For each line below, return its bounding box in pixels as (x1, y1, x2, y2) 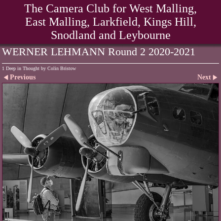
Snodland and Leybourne (50, 29, 171, 41)
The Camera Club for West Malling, (24, 2, 197, 15)
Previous (9, 74, 36, 81)
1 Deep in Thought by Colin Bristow (2, 66, 76, 71)
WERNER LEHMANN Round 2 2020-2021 (2, 46, 195, 58)
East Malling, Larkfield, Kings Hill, (25, 15, 196, 28)
